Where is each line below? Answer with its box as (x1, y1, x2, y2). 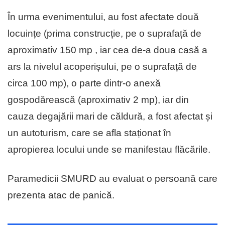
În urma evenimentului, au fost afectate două (8, 12, 199, 23)
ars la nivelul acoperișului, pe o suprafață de (8, 61, 197, 72)
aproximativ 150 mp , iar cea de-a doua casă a (8, 45, 207, 56)
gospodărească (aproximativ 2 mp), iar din (8, 94, 189, 105)
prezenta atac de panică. (8, 190, 115, 201)
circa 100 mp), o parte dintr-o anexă (8, 78, 161, 89)
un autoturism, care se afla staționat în (8, 128, 171, 139)
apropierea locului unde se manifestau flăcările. (8, 144, 210, 155)
